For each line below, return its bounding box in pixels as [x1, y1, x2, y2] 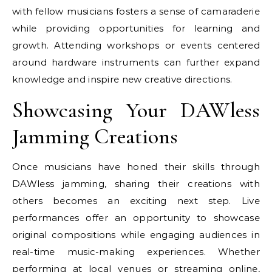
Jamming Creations [12, 123, 178, 149]
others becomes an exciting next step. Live [12, 194, 260, 206]
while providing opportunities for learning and [12, 22, 260, 34]
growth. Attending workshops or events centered [12, 39, 260, 51]
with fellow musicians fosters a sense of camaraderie [12, 5, 260, 17]
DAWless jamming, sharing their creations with [12, 177, 260, 189]
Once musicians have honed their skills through [12, 160, 260, 172]
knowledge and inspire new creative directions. [12, 73, 233, 85]
